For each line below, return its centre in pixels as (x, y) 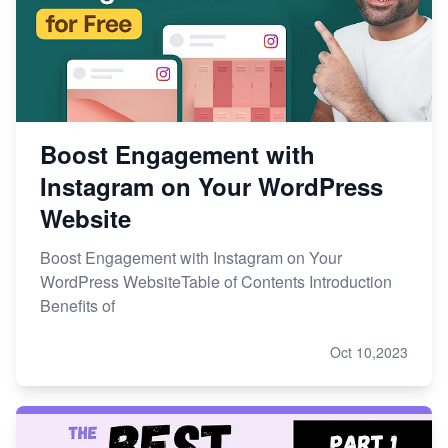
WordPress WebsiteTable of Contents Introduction (216, 281)
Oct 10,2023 (369, 351)
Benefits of (77, 305)
